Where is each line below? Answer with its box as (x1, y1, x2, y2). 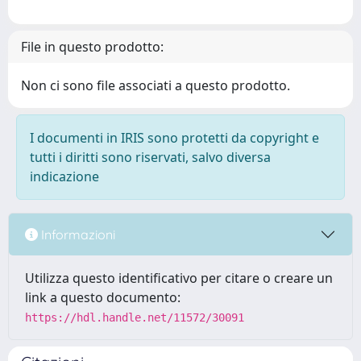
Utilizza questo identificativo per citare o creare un (25, 269, 333, 287)
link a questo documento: (25, 288, 180, 306)
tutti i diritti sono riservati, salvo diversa (30, 148, 271, 166)
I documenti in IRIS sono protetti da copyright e (30, 129, 319, 147)
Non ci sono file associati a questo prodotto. (21, 77, 290, 94)
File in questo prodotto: (21, 38, 164, 56)
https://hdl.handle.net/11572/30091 (25, 311, 244, 324)
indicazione (30, 168, 99, 185)
